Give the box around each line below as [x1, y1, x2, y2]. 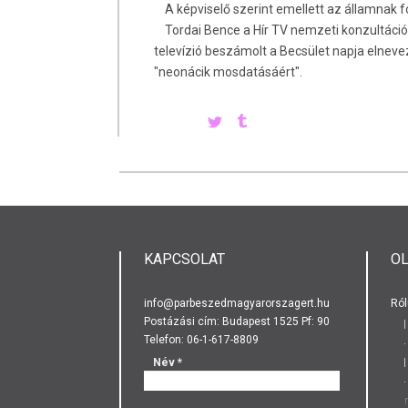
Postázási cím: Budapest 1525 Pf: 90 [144, 314, 330, 328]
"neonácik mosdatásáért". [154, 64, 303, 79]
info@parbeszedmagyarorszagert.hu [144, 296, 330, 310]
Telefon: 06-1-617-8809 [144, 332, 259, 346]
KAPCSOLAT [144, 250, 225, 268]
